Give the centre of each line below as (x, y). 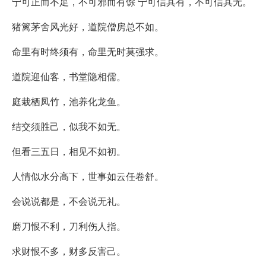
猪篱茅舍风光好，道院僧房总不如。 (88, 26)
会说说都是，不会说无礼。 (69, 201)
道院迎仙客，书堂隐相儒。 (69, 76)
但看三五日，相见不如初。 (69, 151)
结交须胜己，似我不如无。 (69, 126)
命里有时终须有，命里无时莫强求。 (88, 51)
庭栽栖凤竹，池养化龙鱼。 (69, 101)
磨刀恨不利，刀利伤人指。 (69, 226)
